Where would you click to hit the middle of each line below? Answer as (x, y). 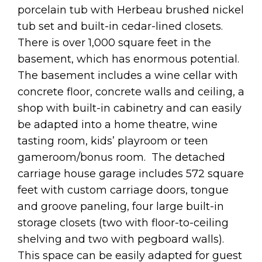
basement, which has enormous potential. (130, 59)
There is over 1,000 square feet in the (114, 42)
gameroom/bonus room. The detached (121, 157)
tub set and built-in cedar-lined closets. (120, 26)
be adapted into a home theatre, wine (118, 124)
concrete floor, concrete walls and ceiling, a (131, 92)
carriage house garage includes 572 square (131, 173)
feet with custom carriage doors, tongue (123, 190)
